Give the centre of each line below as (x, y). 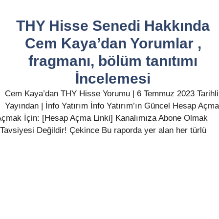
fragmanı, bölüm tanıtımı (113, 61)
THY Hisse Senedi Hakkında (113, 26)
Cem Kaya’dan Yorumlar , (113, 43)
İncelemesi (113, 78)
